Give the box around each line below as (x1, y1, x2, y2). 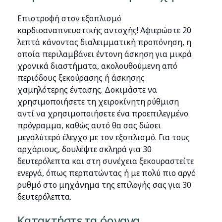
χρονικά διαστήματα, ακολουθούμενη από (17, 60, 178, 71)
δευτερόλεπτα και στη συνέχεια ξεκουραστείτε (17, 156, 194, 166)
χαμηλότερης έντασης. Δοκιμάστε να (17, 84, 158, 95)
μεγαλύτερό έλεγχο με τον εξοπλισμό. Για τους (17, 132, 190, 143)
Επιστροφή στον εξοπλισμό (17, 13, 122, 24)
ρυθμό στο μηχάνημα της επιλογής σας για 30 (17, 179, 192, 190)
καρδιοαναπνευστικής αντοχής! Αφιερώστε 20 (17, 25, 192, 36)
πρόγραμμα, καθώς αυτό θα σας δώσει (17, 120, 162, 131)
